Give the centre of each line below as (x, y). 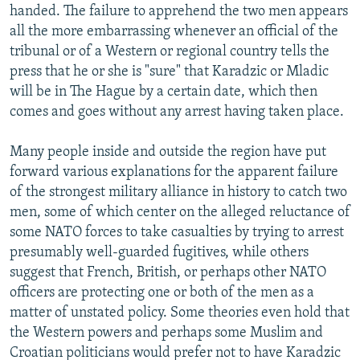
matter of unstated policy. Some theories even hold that (180, 313)
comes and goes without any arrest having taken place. (177, 112)
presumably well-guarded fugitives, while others (159, 253)
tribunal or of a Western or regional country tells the (170, 52)
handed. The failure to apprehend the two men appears (179, 12)
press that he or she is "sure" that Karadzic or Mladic (169, 72)
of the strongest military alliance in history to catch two (178, 193)
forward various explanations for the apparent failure (174, 173)
